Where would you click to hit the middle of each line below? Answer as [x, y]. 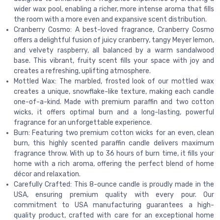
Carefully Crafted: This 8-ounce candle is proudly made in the [114, 185]
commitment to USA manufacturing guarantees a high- [114, 205]
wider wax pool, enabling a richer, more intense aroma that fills [114, 9]
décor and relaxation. [47, 174]
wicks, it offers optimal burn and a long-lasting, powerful [114, 112]
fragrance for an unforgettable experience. [83, 123]
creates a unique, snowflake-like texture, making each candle [114, 92]
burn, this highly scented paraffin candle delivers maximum [114, 143]
